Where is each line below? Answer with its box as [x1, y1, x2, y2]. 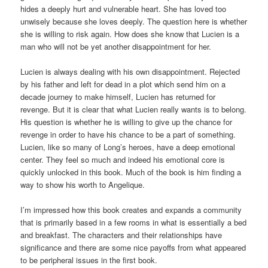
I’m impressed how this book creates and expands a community [20, 204, 242, 216]
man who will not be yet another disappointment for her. [20, 40, 212, 52]
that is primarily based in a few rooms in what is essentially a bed [20, 217, 247, 229]
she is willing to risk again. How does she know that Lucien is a [20, 28, 240, 39]
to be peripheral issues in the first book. [20, 254, 158, 266]
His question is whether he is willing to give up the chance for [20, 115, 233, 127]
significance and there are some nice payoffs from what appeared [20, 242, 246, 254]
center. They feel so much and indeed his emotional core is [20, 153, 226, 165]
